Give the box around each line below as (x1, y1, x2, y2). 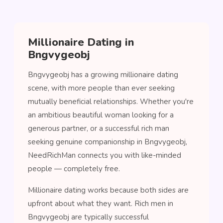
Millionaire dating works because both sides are (28, 185, 189, 195)
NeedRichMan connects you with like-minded (28, 150, 181, 160)
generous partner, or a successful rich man (28, 123, 169, 133)
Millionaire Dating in (28, 35, 134, 50)
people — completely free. (28, 164, 120, 174)
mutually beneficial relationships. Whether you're (28, 97, 194, 107)
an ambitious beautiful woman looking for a (28, 110, 174, 120)
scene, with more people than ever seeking (28, 83, 175, 93)
